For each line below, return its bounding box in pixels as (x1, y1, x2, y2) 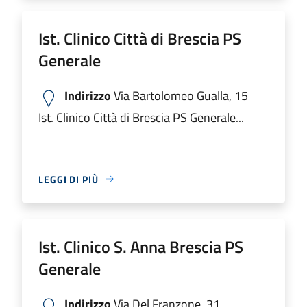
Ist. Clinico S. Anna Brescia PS (38, 234, 243, 259)
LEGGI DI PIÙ (38, 171, 99, 186)
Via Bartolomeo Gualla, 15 (111, 86, 248, 105)
